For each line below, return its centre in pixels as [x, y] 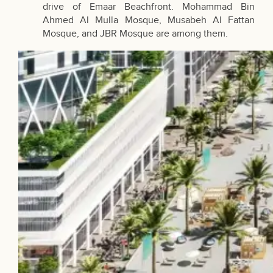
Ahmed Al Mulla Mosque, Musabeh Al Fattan [149, 21]
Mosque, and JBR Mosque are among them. [135, 34]
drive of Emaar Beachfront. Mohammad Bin [149, 7]
